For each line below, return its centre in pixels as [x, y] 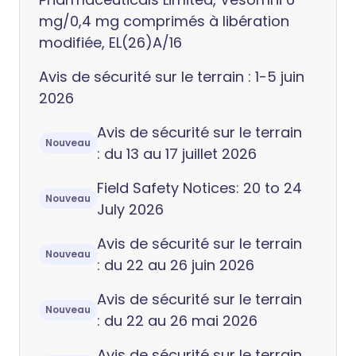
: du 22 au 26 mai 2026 [177, 321]
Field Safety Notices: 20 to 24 [199, 188]
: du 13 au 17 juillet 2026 [177, 154]
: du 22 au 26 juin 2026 [176, 265]
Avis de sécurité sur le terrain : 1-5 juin [172, 77]
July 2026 [130, 209]
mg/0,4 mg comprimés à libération [164, 21]
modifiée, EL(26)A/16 [110, 43]
